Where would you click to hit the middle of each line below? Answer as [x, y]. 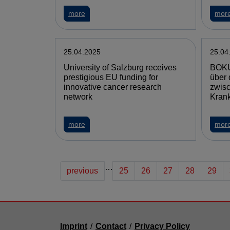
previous [82, 171]
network [78, 97]
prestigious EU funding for [111, 77]
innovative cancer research [113, 87]
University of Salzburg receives [120, 68]
